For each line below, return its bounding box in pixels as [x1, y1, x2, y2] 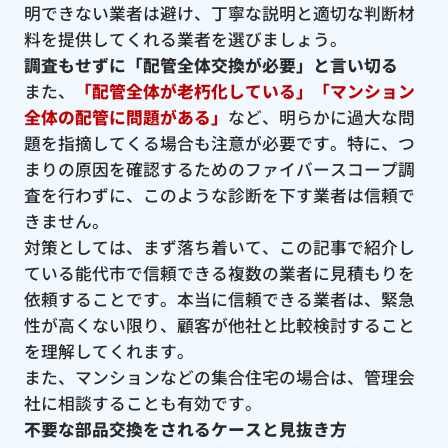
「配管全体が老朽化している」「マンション [74, 79, 415, 104]
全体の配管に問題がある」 [23, 105, 228, 130]
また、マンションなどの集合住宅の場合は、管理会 [23, 365, 415, 390]
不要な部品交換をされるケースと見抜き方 [23, 417, 347, 442]
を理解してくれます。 [23, 339, 194, 364]
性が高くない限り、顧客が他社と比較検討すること [23, 313, 415, 338]
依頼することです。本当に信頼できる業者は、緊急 [23, 287, 415, 312]
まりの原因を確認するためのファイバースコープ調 [23, 157, 415, 182]
